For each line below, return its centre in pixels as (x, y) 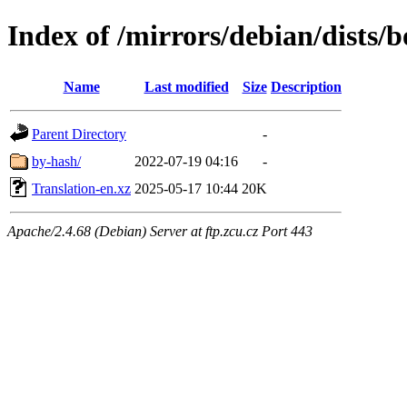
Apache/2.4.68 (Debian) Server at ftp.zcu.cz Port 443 (160, 231)
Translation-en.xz (81, 188)
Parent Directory (79, 134)
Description (306, 86)
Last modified (186, 86)
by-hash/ (56, 161)
